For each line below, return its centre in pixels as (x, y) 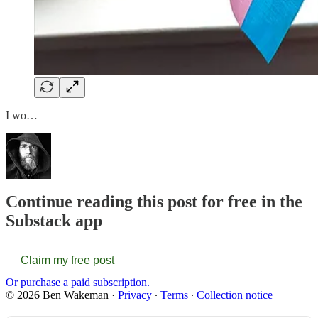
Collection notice (235, 295)
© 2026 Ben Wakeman (57, 295)
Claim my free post (67, 261)
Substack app (54, 221)
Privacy (135, 295)
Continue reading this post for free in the (154, 202)
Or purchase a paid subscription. (78, 283)
